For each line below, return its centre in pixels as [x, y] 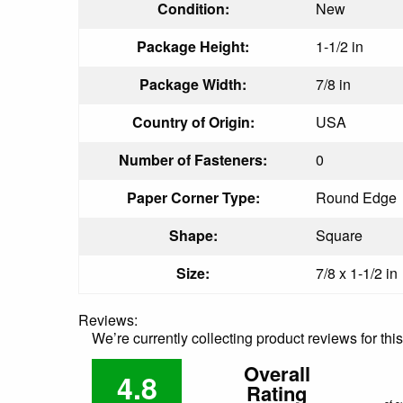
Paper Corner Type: [193, 197]
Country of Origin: [193, 121]
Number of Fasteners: [193, 159]
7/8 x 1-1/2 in [357, 273]
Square [339, 235]
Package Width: [193, 84]
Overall [277, 373]
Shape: [193, 235]
